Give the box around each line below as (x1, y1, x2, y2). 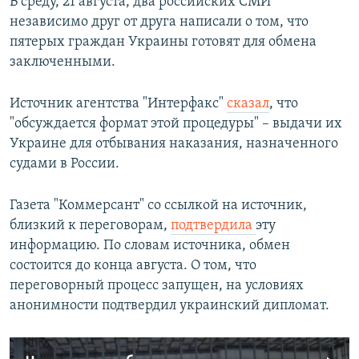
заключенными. (10, 54, 115, 71)
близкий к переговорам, (10, 218, 171, 234)
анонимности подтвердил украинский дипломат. (10, 298, 329, 314)
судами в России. (10, 156, 119, 172)
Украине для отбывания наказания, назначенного (10, 136, 338, 152)
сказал (227, 96, 269, 112)
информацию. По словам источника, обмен (10, 238, 290, 254)
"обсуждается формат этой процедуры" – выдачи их (10, 116, 342, 132)
